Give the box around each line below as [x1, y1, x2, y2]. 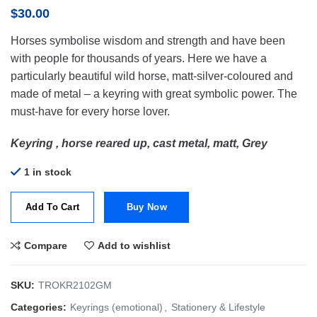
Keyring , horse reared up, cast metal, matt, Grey [11, 137, 267, 150]
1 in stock [24, 166, 71, 178]
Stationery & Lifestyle [171, 301, 265, 313]
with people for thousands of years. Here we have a [11, 52, 267, 65]
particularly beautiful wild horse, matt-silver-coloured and [11, 70, 293, 83]
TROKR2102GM [38, 279, 112, 292]
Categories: [11, 301, 69, 313]
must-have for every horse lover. [11, 105, 170, 118]
